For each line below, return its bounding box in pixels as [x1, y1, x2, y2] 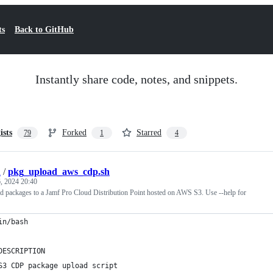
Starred [136, 128, 161, 137]
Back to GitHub [15, 25, 74, 34]
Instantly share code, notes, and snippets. [35, 73, 238, 86]
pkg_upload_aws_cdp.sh [8, 166, 110, 177]
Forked [62, 128, 87, 137]
